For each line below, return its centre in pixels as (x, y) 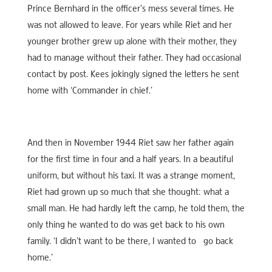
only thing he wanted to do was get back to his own (126, 225)
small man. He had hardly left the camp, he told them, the (136, 209)
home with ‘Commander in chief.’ (90, 91)
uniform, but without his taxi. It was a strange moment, (131, 176)
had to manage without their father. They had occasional (134, 58)
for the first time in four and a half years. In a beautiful (130, 159)
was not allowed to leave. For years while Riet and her (129, 25)
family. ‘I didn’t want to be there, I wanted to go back (130, 241)
